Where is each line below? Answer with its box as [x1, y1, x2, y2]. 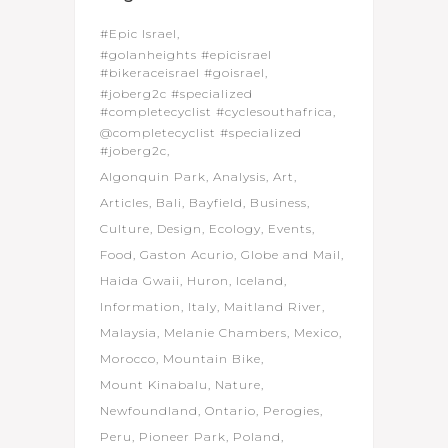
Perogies [263, 403, 320, 418]
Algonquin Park [100, 169, 206, 184]
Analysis [213, 169, 266, 184]
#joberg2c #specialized [100, 86, 253, 101]
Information [100, 299, 181, 314]
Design [157, 221, 202, 236]
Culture [100, 221, 150, 236]
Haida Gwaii [100, 273, 180, 288]
